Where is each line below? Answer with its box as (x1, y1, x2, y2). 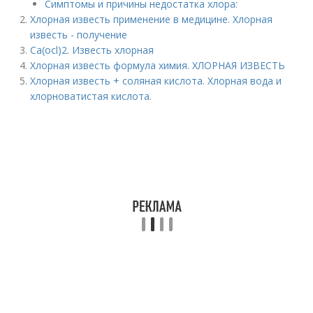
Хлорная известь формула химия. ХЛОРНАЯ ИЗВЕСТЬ (30, 59, 286, 72)
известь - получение (30, 28, 128, 41)
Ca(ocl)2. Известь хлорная (30, 43, 154, 57)
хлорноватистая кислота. (30, 89, 152, 103)
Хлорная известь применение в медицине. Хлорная (30, 13, 273, 26)
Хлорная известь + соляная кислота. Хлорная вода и (30, 74, 282, 87)
